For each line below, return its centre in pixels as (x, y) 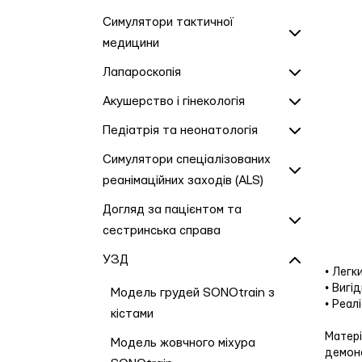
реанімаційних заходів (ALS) (183, 181)
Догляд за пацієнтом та (172, 210)
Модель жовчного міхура (183, 343)
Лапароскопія (142, 72)
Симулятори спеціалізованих (187, 160)
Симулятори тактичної (168, 22)
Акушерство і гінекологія (174, 101)
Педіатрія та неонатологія (180, 130)
